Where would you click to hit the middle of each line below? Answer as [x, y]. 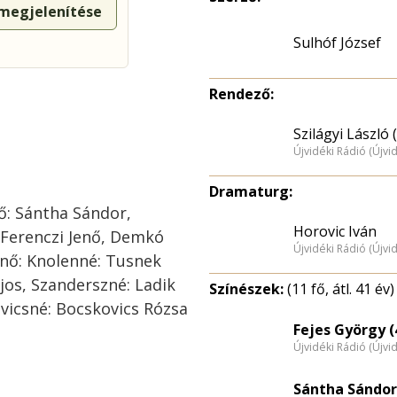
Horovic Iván [335, 231]
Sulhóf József [337, 43]
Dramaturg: [251, 191]
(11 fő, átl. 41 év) [341, 289]
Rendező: [241, 94]
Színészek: [248, 289]
